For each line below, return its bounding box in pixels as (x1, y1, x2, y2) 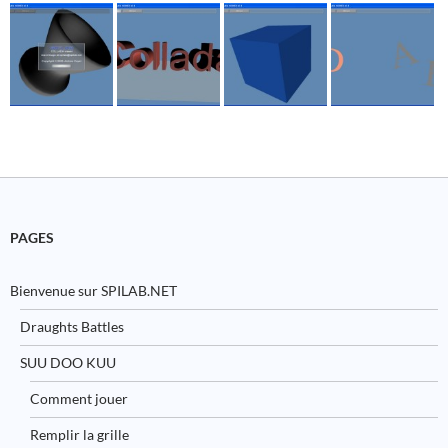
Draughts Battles (20, 318, 124, 336)
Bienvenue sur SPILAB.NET (10, 282, 177, 300)
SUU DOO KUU (20, 354, 116, 372)
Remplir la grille (30, 426, 129, 444)
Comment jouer (30, 390, 128, 408)
